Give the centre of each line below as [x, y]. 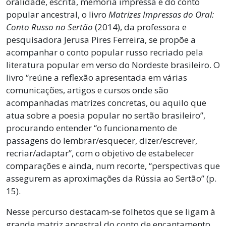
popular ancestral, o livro [56, 14]
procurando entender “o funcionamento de [92, 128]
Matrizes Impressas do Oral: [160, 14]
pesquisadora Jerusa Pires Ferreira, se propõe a [101, 39]
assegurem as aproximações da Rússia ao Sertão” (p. [111, 178]
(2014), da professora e [141, 27]
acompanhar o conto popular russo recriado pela [105, 52]
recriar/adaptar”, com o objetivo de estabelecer [100, 153]
